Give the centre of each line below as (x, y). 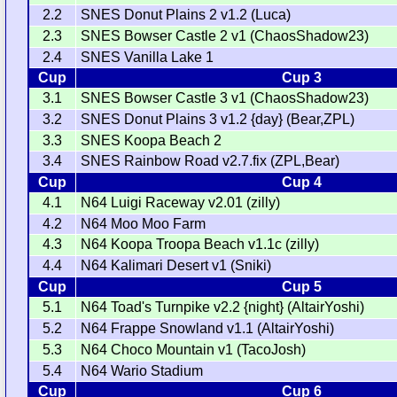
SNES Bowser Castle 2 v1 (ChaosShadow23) (225, 35)
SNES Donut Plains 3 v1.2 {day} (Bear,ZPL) (218, 119)
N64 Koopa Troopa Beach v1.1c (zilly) (200, 244)
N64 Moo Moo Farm (144, 223)
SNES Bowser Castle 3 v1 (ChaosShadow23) (225, 97)
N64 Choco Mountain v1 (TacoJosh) (194, 349)
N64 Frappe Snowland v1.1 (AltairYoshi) (208, 328)
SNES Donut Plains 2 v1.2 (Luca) (186, 14)
